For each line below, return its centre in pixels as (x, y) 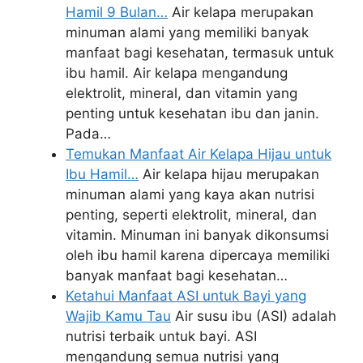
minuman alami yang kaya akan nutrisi (190, 194)
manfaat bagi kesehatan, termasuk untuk (200, 52)
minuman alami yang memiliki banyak (187, 32)
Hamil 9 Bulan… (117, 12)
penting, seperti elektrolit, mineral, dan (191, 214)
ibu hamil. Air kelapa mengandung (177, 73)
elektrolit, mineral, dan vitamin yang (181, 93)
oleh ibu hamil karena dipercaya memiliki (198, 255)
